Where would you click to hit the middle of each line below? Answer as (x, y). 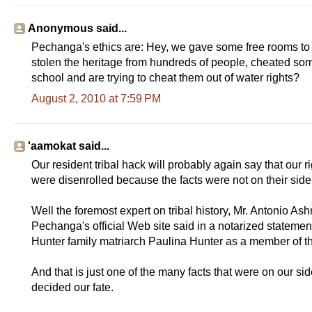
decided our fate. (72, 287)
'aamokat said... (69, 146)
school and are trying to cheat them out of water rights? (165, 77)
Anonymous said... (77, 28)
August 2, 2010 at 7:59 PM (96, 98)
